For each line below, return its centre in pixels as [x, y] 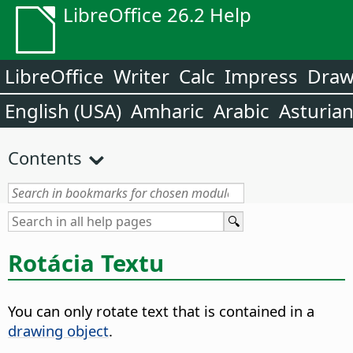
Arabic [242, 111]
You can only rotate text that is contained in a [161, 311]
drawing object [58, 331]
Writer [141, 76]
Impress [261, 76]
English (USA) [63, 111]
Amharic [167, 111]
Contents [45, 158]
